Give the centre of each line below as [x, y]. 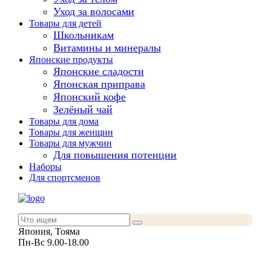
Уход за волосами [94, 12]
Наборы [45, 167]
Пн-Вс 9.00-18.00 [53, 243]
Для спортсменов [65, 178]
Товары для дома [64, 122]
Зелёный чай [83, 110]
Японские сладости [99, 72]
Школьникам [83, 35]
